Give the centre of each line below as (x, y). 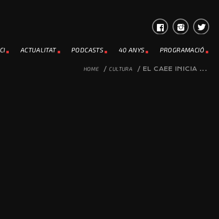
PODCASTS (88, 50)
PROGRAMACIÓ (182, 50)
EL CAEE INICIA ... (175, 69)
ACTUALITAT (38, 50)
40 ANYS (131, 50)
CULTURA (121, 69)
